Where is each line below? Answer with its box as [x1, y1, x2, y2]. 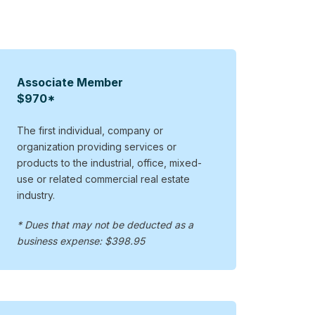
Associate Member [17, 75, 124, 89]
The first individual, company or [17, 124, 164, 136]
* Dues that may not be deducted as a [17, 218, 194, 231]
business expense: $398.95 [17, 234, 146, 247]
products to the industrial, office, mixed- [17, 156, 202, 169]
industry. [17, 188, 56, 201]
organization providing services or [17, 140, 177, 153]
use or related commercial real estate [17, 172, 191, 185]
